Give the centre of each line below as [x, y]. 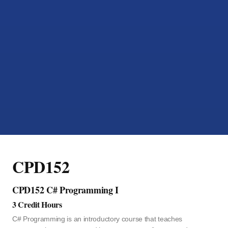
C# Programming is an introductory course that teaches [97, 219]
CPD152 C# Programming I [66, 190]
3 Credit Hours [37, 204]
